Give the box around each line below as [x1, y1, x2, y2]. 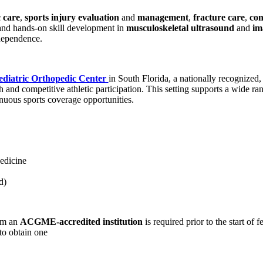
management [134, 12, 188, 23]
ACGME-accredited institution [19, 217, 145, 227]
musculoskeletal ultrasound [126, 23, 234, 33]
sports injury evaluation [24, 12, 122, 23]
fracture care [193, 12, 245, 23]
